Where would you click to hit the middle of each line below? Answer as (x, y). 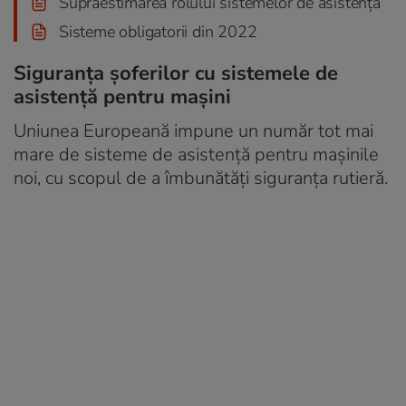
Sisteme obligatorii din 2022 (158, 31)
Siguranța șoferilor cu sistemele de (176, 73)
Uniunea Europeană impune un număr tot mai (193, 130)
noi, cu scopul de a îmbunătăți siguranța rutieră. (201, 178)
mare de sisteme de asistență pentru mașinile (196, 154)
